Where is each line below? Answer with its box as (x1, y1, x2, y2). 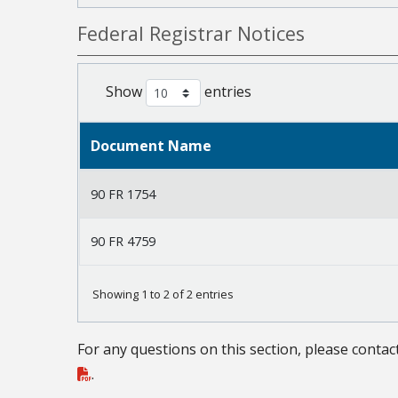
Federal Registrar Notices (77, 20, 305, 47)
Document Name (91, 136, 211, 156)
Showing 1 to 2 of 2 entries (92, 286, 234, 303)
